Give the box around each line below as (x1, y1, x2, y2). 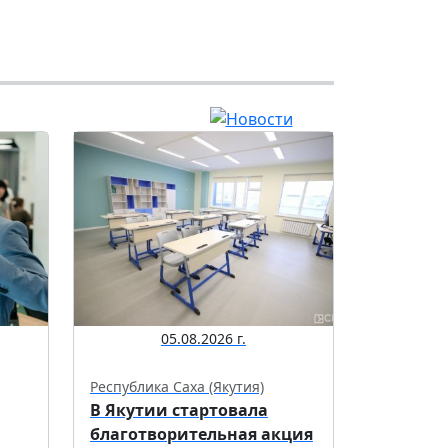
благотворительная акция (90, 423, 313, 446)
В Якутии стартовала (90, 399, 268, 422)
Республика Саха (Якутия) (90, 377, 264, 397)
